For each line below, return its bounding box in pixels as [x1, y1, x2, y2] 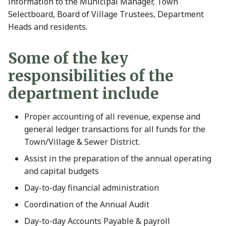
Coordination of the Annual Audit [24, 198, 149, 210]
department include [8, 84, 159, 103]
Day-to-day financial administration [24, 182, 159, 193]
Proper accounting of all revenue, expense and [24, 110, 200, 122]
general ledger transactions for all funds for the [24, 123, 205, 135]
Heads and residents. [8, 21, 87, 32]
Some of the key [8, 48, 128, 68]
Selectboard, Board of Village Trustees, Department [8, 8, 204, 20]
